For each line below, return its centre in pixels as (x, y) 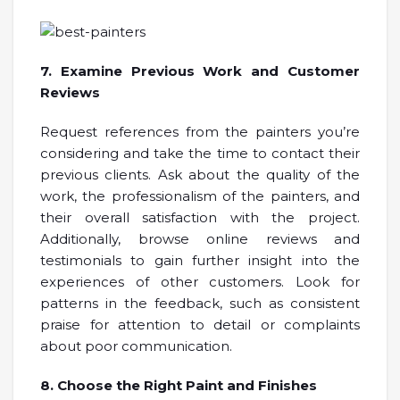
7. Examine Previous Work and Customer (200, 71)
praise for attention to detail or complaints (200, 324)
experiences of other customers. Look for (200, 281)
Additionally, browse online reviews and (200, 238)
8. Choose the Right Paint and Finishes (179, 385)
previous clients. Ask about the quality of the (200, 174)
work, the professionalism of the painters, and (200, 196)
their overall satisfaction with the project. (200, 217)
